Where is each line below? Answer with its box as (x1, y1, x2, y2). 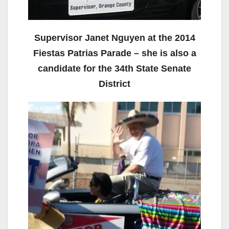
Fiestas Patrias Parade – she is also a (33, 48, 196, 58)
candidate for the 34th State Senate (38, 63, 191, 74)
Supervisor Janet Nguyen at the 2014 (34, 32, 195, 43)
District (99, 78, 130, 89)
